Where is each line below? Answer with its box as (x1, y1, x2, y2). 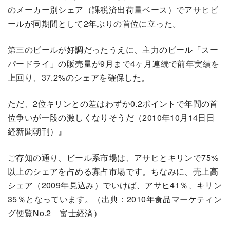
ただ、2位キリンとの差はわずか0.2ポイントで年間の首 (8, 98, 218, 110)
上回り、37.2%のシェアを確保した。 (8, 71, 150, 84)
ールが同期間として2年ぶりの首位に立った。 (8, 17, 181, 30)
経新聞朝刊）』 (8, 125, 67, 138)
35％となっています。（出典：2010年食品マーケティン (8, 193, 222, 205)
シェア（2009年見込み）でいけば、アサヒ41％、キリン (8, 179, 222, 191)
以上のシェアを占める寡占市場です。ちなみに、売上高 (8, 165, 218, 178)
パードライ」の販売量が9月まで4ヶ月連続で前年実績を (8, 57, 220, 70)
